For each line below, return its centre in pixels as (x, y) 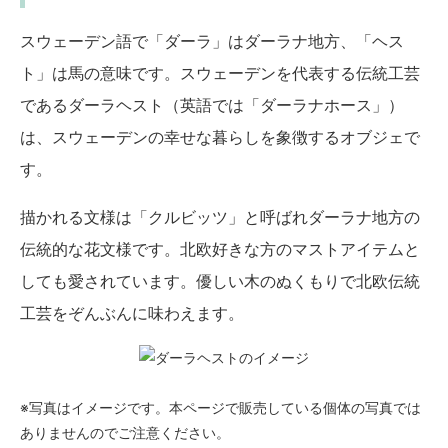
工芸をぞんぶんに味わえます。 (132, 313)
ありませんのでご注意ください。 (125, 433)
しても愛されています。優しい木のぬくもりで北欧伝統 (220, 281)
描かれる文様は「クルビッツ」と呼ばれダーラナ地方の (220, 217)
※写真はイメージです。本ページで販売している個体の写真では (220, 408)
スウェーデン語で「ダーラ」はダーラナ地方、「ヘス (212, 41)
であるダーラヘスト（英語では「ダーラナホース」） (212, 105)
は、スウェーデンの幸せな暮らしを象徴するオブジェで (220, 137)
